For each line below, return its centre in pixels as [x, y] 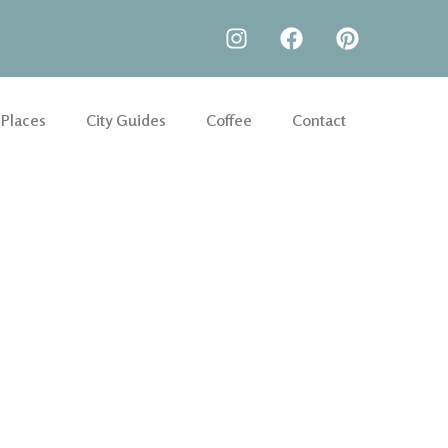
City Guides [126, 119]
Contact [319, 119]
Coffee [229, 119]
